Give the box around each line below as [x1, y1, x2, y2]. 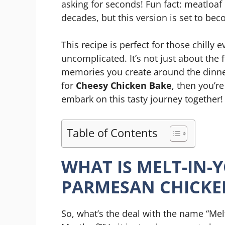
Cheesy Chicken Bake [76, 79, 172, 91]
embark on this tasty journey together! [61, 92, 223, 105]
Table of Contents [67, 125, 157, 140]
